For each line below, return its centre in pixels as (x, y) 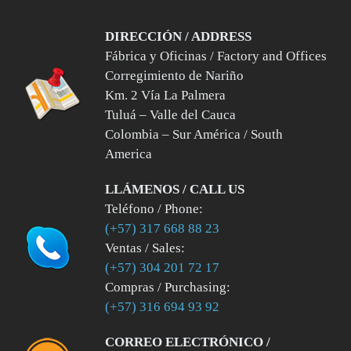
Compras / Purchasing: (168, 287)
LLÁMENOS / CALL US (175, 189)
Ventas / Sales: (145, 248)
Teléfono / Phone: (154, 208)
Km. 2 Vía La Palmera (165, 95)
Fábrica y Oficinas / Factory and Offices (216, 56)
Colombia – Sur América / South (194, 134)
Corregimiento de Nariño (174, 75)
